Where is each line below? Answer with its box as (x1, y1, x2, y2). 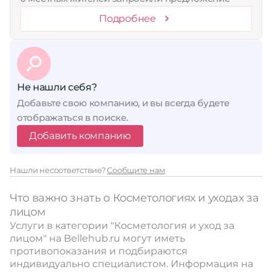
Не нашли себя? (17, 81, 97, 93)
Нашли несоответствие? (10, 165, 107, 175)
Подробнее (99, 12, 156, 24)
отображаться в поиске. (17, 111, 128, 123)
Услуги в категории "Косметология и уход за (10, 219, 234, 231)
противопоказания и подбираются (10, 245, 188, 257)
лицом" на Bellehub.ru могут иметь (10, 232, 185, 244)
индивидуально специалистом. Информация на (10, 257, 253, 270)
